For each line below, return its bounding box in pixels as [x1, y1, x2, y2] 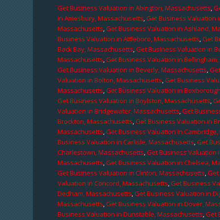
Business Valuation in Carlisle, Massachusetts [57, 137, 194, 146]
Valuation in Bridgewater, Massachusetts [57, 106, 180, 115]
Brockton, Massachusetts [57, 116, 133, 126]
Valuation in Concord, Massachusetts [57, 178, 168, 188]
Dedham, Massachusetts [57, 189, 132, 198]
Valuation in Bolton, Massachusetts [57, 75, 163, 84]
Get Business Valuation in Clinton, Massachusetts [57, 168, 205, 177]
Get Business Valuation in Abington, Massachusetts [57, 3, 211, 12]
